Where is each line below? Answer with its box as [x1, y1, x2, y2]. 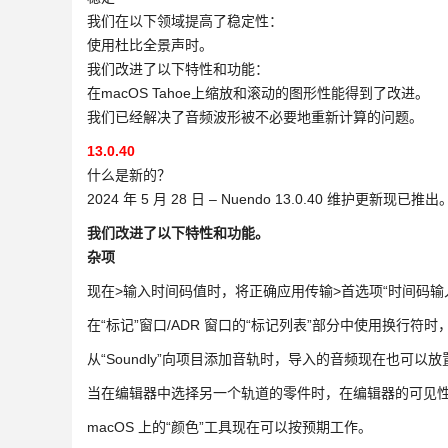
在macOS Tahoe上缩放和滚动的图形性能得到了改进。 [87, 85, 429, 101]
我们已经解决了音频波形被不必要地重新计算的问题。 [87, 109, 423, 125]
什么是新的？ [87, 167, 171, 183]
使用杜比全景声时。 [87, 37, 213, 53]
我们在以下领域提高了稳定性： [87, 13, 283, 29]
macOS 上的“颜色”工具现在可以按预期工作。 [87, 419, 372, 435]
